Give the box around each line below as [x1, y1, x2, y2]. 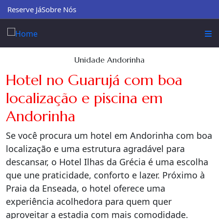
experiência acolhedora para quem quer [6, 196, 172, 207]
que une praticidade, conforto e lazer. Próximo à [6, 169, 205, 181]
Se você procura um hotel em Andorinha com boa [6, 130, 212, 141]
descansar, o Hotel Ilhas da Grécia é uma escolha [6, 156, 208, 168]
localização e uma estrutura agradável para [6, 143, 185, 154]
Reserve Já [7, 4, 42, 14]
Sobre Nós [42, 4, 76, 14]
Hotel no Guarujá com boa [6, 71, 182, 89]
